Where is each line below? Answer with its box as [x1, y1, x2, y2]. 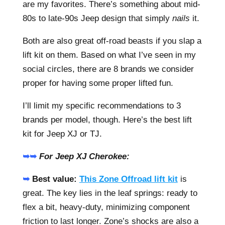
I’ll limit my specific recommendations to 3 [22, 101, 181, 110]
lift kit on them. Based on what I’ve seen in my [22, 50, 196, 60]
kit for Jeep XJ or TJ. [22, 129, 102, 139]
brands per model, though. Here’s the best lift [22, 115, 192, 125]
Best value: [29, 174, 77, 184]
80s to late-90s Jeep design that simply [22, 14, 172, 23]
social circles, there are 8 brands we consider [22, 64, 194, 74]
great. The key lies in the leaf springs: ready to [22, 188, 197, 198]
